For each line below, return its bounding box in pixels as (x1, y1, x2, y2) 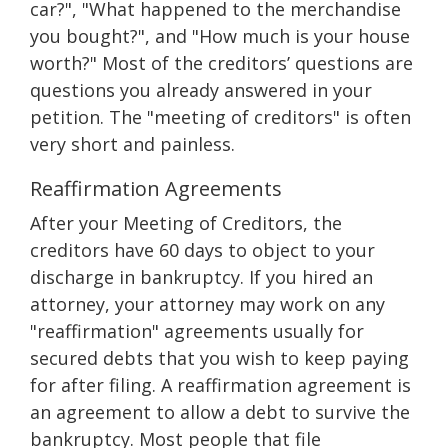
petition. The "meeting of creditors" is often (30, 105, 411, 129)
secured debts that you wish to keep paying (30, 346, 409, 370)
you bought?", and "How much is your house (30, 24, 410, 48)
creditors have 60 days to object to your (30, 238, 375, 262)
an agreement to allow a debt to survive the (30, 400, 410, 424)
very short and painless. (30, 132, 235, 156)
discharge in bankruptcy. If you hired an (30, 265, 373, 289)
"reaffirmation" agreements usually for (30, 319, 364, 343)
